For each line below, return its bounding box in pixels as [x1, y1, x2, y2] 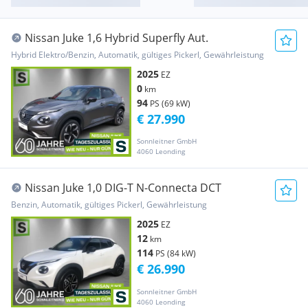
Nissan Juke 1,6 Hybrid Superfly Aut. [25, 30, 208, 46]
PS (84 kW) [155, 247, 196, 260]
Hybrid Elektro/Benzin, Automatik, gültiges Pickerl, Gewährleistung [11, 49, 264, 61]
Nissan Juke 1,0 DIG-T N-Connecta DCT [25, 180, 221, 196]
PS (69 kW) [150, 98, 190, 110]
